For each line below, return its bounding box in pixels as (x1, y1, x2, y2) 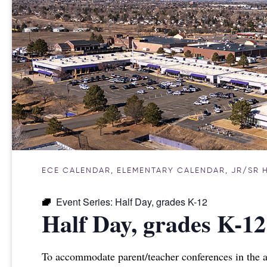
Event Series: (56, 194, 115, 209)
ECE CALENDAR (42, 166, 111, 175)
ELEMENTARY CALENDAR (117, 166, 225, 175)
